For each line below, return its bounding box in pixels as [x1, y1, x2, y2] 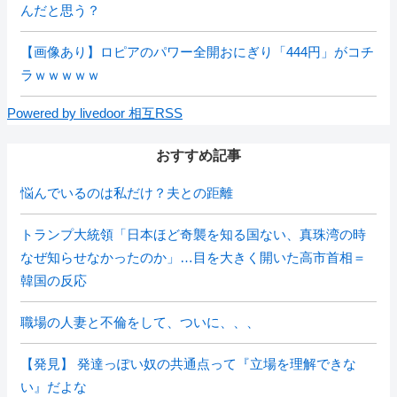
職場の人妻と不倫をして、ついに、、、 [20, 315, 260, 330]
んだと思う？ [20, 3, 100, 18]
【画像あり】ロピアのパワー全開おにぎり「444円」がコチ [20, 44, 374, 59]
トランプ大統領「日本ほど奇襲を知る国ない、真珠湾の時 [20, 227, 366, 242]
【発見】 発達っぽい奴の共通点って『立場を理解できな [20, 356, 356, 371]
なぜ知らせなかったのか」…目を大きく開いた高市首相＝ [20, 250, 366, 265]
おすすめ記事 [156, 148, 241, 163]
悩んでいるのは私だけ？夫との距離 [20, 185, 233, 200]
